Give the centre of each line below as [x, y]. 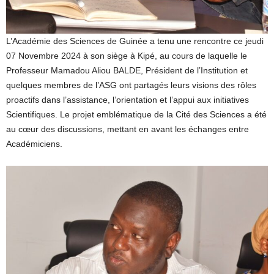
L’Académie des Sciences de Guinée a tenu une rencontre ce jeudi [135, 41]
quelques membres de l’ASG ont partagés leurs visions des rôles [131, 85]
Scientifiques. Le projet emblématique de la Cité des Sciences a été [136, 114]
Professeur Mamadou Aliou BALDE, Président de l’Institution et [127, 70]
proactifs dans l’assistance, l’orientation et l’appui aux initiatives [128, 99]
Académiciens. [34, 143]
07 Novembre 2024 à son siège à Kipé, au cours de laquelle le [127, 55]
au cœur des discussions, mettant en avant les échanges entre [128, 129]
